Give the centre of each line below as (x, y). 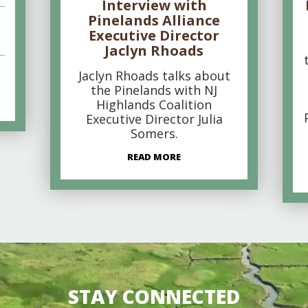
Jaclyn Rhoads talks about (154, 76)
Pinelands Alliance (154, 20)
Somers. (154, 133)
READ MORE (154, 157)
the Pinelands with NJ (154, 90)
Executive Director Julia (154, 119)
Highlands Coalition (154, 104)
